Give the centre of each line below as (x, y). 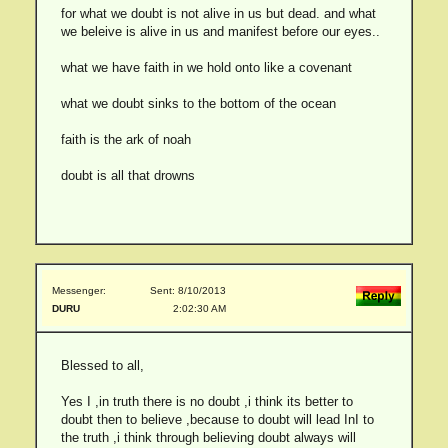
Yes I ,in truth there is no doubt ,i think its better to (206, 401)
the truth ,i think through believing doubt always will (208, 437)
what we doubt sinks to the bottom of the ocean (198, 103)
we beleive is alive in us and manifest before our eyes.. (220, 31)
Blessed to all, (102, 365)
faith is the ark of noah (125, 139)
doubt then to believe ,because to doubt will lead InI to (217, 419)
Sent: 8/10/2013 (188, 290)
